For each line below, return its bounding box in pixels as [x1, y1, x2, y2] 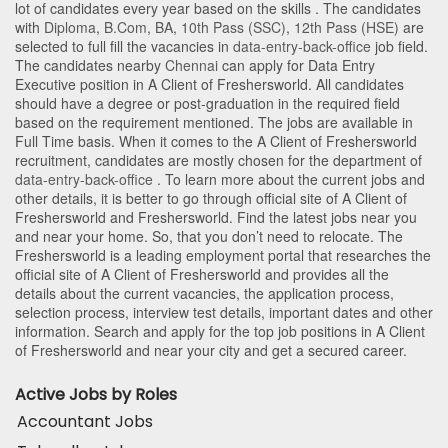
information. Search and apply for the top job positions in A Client [15, 320, 425, 341]
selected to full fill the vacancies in [15, 35, 233, 56]
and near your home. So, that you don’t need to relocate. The [15, 225, 403, 246]
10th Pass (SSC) [181, 16, 286, 37]
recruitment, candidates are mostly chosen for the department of [15, 149, 422, 170]
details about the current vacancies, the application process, [15, 282, 394, 303]
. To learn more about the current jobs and [153, 168, 425, 189]
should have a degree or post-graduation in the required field [15, 92, 400, 113]
